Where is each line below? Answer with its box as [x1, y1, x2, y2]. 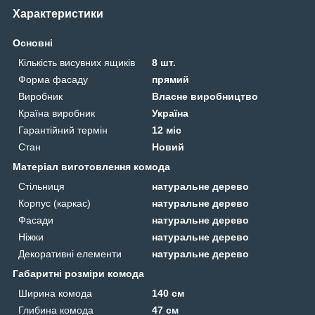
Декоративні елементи [18, 248, 122, 260]
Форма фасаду [18, 74, 88, 86]
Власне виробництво [152, 91, 259, 103]
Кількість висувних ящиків [18, 57, 135, 69]
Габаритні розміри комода [13, 268, 144, 280]
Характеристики [13, 8, 103, 20]
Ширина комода [18, 288, 92, 300]
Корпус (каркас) [18, 198, 91, 210]
